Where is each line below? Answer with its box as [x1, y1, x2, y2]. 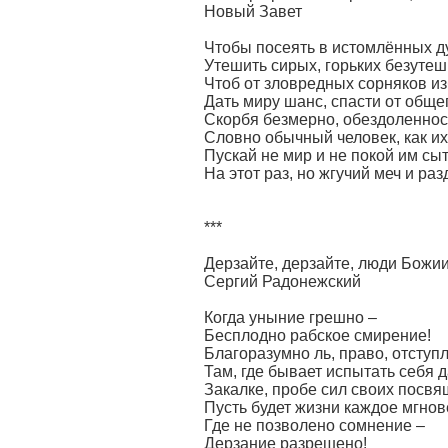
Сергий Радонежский [204, 273, 361, 290]
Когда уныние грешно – [204, 309, 377, 326]
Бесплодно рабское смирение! [204, 327, 431, 344]
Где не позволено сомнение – [204, 417, 425, 434]
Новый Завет [204, 3, 302, 20]
